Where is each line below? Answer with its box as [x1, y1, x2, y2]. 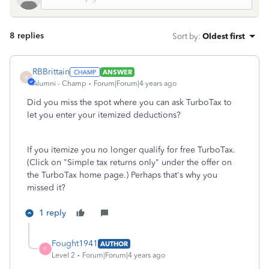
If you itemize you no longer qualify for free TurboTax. [27, 145, 235, 155]
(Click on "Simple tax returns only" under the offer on [27, 157, 232, 168]
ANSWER [102, 67, 132, 76]
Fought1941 [52, 238, 98, 249]
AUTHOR [100, 239, 128, 248]
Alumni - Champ [32, 79, 86, 88]
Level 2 [52, 251, 75, 259]
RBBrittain [32, 67, 70, 77]
